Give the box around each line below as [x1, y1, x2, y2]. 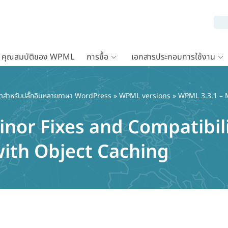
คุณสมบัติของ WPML [2, 51, 74, 63]
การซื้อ [87, 51, 108, 63]
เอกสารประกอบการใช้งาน [131, 51, 215, 63]
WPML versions [119, 91, 170, 101]
